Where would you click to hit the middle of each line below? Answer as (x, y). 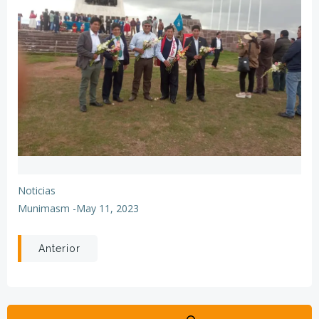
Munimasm (44, 208)
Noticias (37, 190)
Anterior (59, 249)
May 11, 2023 (108, 208)
